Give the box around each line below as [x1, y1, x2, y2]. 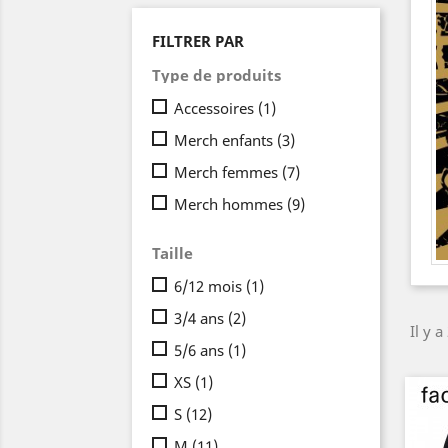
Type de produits [152, 64, 281, 85]
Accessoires [174, 97, 258, 118]
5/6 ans [174, 339, 228, 360]
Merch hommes [174, 193, 287, 214]
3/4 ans [174, 307, 228, 328]
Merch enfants [174, 129, 277, 150]
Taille [152, 242, 193, 263]
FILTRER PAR [152, 30, 244, 51]
